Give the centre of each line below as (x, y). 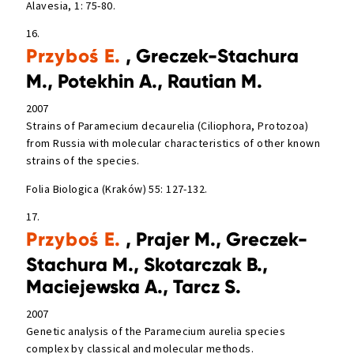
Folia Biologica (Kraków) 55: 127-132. (117, 189)
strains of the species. (83, 161)
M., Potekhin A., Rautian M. (144, 81)
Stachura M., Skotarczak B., (147, 265)
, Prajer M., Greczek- (215, 239)
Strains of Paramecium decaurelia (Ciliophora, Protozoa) (168, 126)
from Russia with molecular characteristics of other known (173, 143)
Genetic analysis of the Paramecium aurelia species (156, 331)
